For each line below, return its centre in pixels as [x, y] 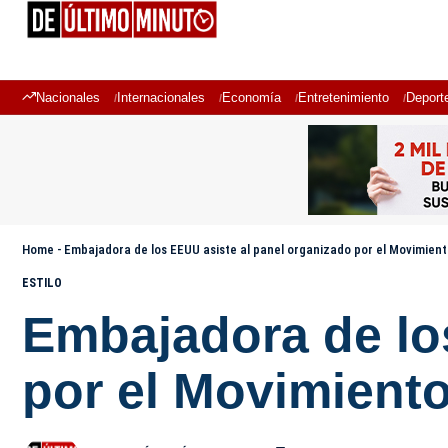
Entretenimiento [343, 97]
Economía [251, 97]
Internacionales [161, 97]
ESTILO [42, 283]
